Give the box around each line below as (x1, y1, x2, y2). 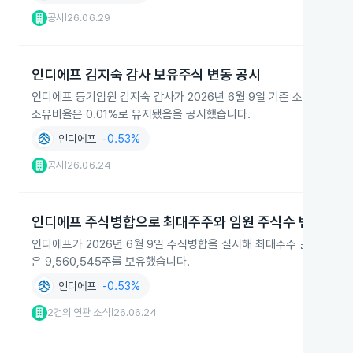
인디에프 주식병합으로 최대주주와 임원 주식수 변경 (32, 214, 324, 230)
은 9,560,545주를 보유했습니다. (32, 255, 190, 269)
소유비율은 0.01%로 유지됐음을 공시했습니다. (32, 107, 251, 121)
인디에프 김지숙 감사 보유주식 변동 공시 (32, 66, 262, 83)
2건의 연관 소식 (47, 307, 111, 318)
